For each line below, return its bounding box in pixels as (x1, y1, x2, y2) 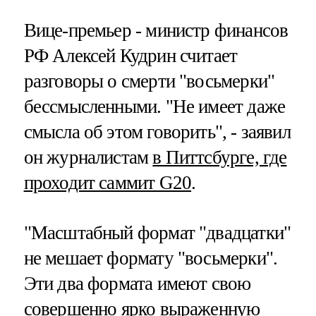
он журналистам (23, 146, 153, 168)
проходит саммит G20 (23, 171, 192, 193)
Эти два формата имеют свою (23, 272, 251, 294)
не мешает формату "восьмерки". (23, 247, 278, 269)
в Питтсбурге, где (152, 146, 287, 168)
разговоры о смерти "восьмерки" (23, 70, 275, 92)
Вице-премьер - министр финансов (23, 19, 288, 41)
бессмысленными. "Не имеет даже (23, 95, 286, 117)
